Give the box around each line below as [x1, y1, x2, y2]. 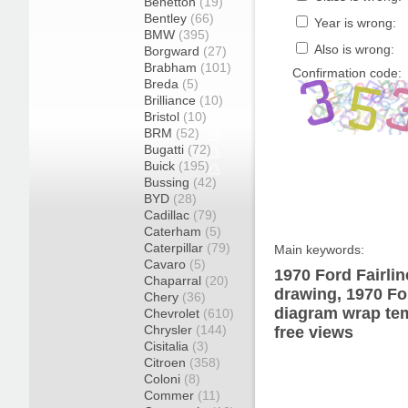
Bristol [144, 109, 183, 124]
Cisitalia [144, 339, 192, 353]
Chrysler [144, 322, 196, 337]
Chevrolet [144, 306, 203, 321]
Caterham [144, 224, 205, 239]
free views [274, 323, 353, 342]
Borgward [144, 44, 203, 58]
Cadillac [144, 208, 193, 222]
